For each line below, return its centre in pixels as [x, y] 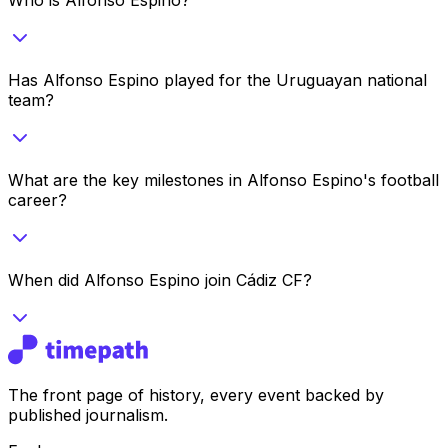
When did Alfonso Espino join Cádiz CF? [160, 279]
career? [37, 199]
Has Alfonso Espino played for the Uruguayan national [217, 79]
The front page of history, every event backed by [196, 394]
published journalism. [88, 414]
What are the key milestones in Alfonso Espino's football [223, 179]
